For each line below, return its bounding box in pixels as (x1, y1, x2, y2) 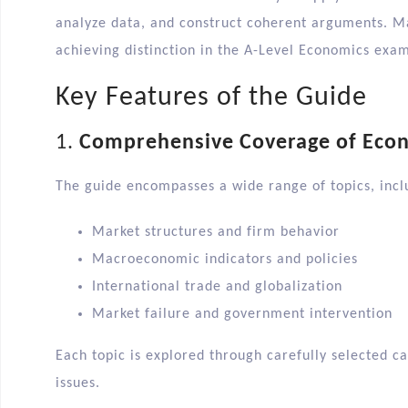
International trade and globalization (92, 280, 342, 295)
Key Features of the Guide (56, 84, 367, 113)
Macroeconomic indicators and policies (92, 252, 358, 268)
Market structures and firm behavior (92, 225, 340, 240)
